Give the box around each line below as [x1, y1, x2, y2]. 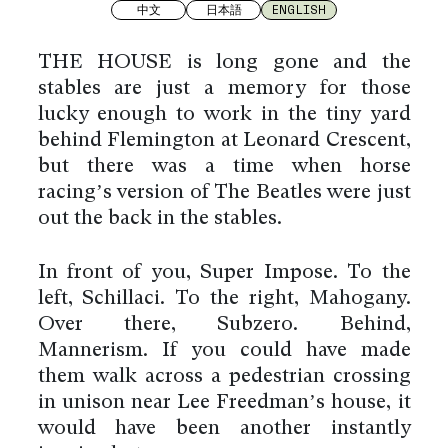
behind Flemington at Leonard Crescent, [37, 130, 411, 151]
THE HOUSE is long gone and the [37, 52, 411, 73]
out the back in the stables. [37, 208, 282, 229]
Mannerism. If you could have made [37, 340, 411, 361]
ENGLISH [272, 2, 326, 16]
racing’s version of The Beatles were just [37, 182, 411, 203]
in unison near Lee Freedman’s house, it [37, 392, 411, 413]
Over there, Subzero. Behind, [37, 314, 411, 335]
